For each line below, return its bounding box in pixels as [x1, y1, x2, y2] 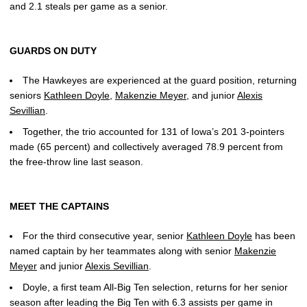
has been [252, 230, 295, 241]
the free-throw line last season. [10, 156, 143, 167]
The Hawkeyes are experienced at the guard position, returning [23, 75, 297, 86]
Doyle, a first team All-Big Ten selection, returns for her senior [23, 281, 288, 293]
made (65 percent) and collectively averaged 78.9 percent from [10, 140, 283, 152]
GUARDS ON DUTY [10, 45, 97, 56]
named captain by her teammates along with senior [10, 245, 234, 256]
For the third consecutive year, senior [23, 230, 186, 241]
